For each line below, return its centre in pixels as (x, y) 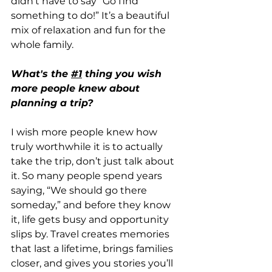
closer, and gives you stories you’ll (93, 263)
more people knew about (77, 88)
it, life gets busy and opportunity (91, 219)
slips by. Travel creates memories (91, 234)
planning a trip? (53, 103)
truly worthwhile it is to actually (88, 146)
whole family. (42, 44)
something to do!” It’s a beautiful (91, 15)
